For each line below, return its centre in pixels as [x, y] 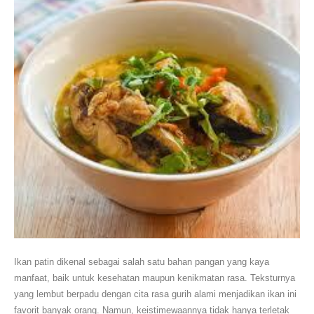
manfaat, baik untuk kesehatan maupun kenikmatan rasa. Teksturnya [155, 278]
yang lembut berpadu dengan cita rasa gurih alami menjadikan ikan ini [155, 294]
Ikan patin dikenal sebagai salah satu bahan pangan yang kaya [142, 261]
